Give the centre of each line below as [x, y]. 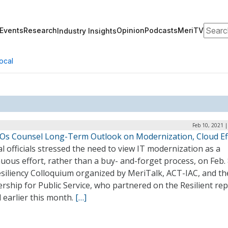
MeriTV [191, 30]
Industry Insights [87, 31]
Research [40, 30]
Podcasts [161, 30]
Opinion [131, 30]
